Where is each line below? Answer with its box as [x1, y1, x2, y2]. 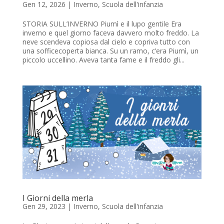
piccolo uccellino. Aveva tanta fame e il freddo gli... [22, 54, 184, 64]
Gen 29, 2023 [22, 201, 65, 211]
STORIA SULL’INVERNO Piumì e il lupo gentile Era [22, 18, 181, 28]
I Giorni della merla [22, 192, 93, 203]
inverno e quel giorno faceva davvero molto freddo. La [22, 27, 199, 37]
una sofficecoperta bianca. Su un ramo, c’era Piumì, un [22, 45, 198, 55]
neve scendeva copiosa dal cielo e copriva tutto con [22, 36, 190, 46]
